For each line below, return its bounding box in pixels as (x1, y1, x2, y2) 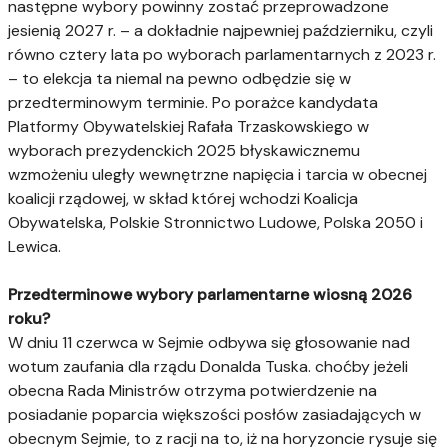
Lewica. (8, 235, 61, 257)
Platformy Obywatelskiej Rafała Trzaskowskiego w (8, 115, 369, 137)
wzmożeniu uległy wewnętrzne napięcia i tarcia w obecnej (8, 163, 427, 185)
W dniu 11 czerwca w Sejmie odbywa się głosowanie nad (8, 331, 410, 353)
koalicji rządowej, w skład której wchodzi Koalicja (8, 187, 358, 209)
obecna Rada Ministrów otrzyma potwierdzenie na (8, 379, 377, 401)
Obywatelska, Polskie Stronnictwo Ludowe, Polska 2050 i (8, 211, 423, 233)
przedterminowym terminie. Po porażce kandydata (8, 91, 378, 113)
